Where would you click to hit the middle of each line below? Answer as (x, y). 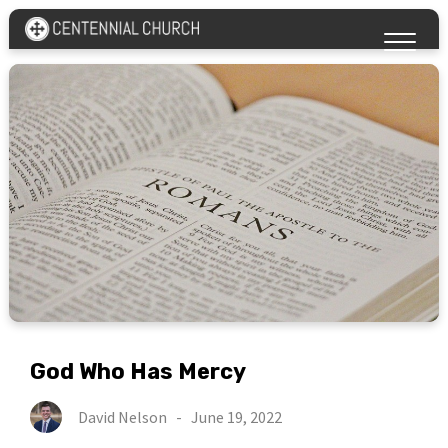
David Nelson (123, 417)
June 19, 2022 (237, 417)
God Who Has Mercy (138, 372)
